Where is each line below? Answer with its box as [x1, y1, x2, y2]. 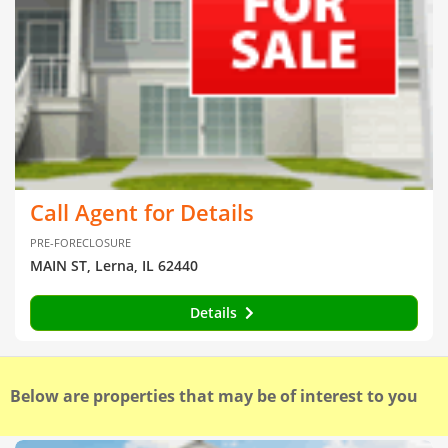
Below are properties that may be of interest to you [10, 384, 418, 407]
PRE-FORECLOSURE [30, 234, 131, 250]
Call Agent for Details [30, 196, 254, 227]
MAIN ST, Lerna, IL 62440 [30, 255, 198, 275]
